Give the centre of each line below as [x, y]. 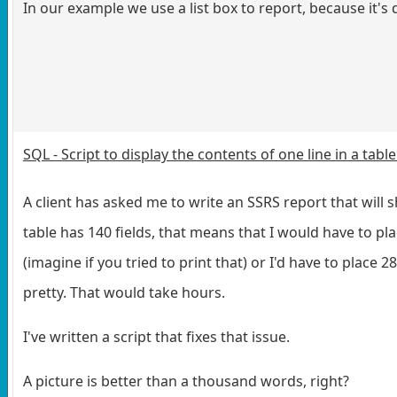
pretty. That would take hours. [124, 292]
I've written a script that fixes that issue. [156, 336]
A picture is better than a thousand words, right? [186, 381]
